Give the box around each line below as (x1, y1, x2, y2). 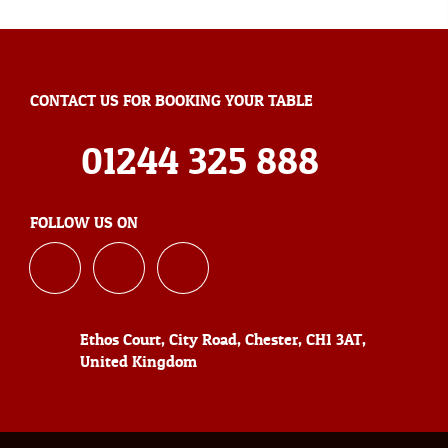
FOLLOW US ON (30, 212, 138, 233)
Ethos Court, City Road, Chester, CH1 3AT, (80, 329, 366, 350)
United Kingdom (80, 351, 197, 372)
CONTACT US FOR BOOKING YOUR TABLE (30, 90, 313, 111)
